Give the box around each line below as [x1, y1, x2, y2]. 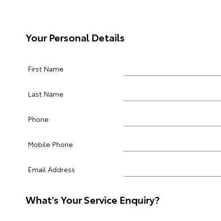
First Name [28, 64, 64, 74]
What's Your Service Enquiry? [26, 192, 160, 206]
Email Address [28, 164, 75, 174]
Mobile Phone [28, 139, 73, 149]
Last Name [28, 89, 64, 99]
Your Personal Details [26, 30, 125, 44]
